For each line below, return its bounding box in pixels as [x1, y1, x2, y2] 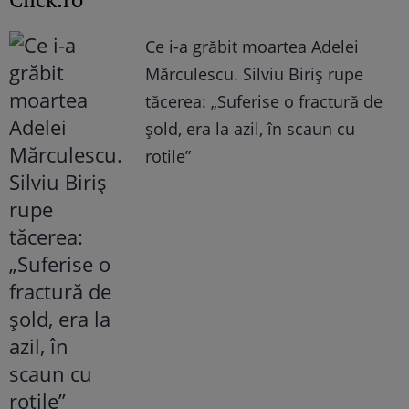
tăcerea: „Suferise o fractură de [145, 90, 383, 113]
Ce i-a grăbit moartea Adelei [145, 36, 360, 58]
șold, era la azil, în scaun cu [145, 118, 356, 141]
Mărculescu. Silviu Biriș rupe [145, 63, 364, 86]
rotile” [145, 145, 192, 168]
